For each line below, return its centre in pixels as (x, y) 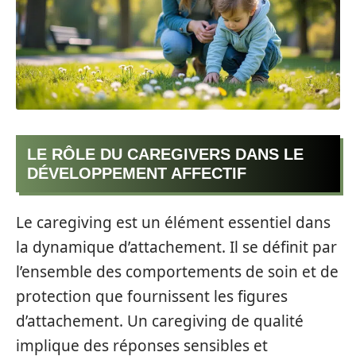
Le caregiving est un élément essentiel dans (173, 222)
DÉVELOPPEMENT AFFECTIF (137, 174)
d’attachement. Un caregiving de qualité (160, 321)
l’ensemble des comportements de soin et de (177, 271)
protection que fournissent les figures (152, 296)
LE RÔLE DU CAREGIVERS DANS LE (165, 155)
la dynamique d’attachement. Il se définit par (176, 247)
